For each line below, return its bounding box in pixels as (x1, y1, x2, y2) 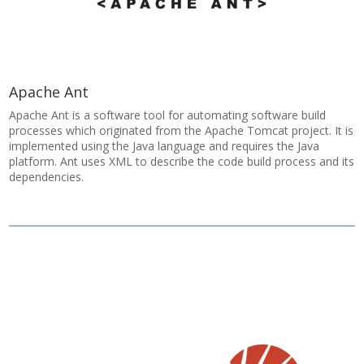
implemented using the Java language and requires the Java (9, 138, 320, 154)
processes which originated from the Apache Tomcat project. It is (9, 123, 354, 138)
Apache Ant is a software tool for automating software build (9, 107, 327, 123)
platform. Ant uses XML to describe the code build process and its (9, 154, 355, 169)
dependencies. (9, 169, 84, 184)
